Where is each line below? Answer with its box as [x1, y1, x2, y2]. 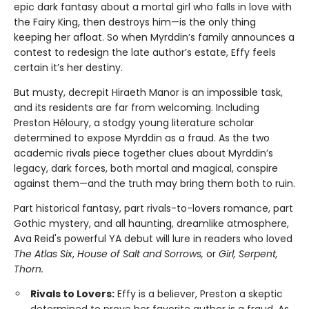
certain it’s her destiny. [14, 61, 123, 75]
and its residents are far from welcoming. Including [14, 101, 259, 115]
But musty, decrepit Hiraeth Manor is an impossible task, [14, 86, 283, 100]
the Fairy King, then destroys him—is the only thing [14, 15, 256, 30]
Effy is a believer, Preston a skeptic [114, 287, 283, 301]
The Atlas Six [14, 247, 72, 261]
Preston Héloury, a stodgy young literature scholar [14, 116, 254, 130]
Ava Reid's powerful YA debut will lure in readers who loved [14, 232, 292, 246]
